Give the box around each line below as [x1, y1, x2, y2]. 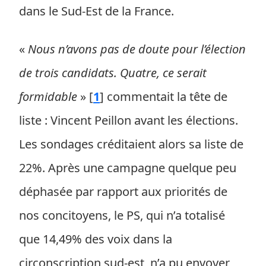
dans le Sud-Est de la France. [19, 3, 174, 19]
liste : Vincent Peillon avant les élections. [19, 112, 238, 128]
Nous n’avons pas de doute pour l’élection [28, 41, 246, 57]
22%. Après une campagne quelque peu [19, 160, 236, 176]
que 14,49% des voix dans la [19, 231, 172, 247]
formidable [19, 88, 77, 104]
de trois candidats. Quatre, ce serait [19, 65, 207, 81]
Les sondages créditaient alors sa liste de [19, 136, 243, 152]
